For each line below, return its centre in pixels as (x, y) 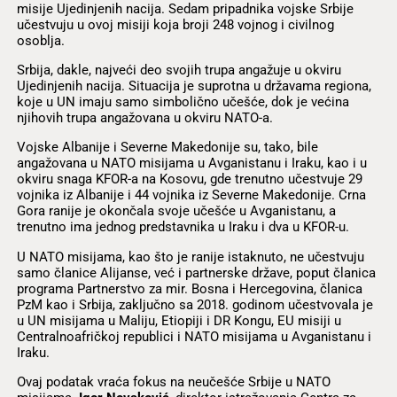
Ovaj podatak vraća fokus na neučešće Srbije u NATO (173, 381)
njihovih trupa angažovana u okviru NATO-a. (144, 118)
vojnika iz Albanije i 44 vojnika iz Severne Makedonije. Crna (191, 195)
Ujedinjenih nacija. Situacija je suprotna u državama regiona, (194, 86)
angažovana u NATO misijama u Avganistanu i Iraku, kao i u (191, 163)
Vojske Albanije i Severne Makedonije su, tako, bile (167, 148)
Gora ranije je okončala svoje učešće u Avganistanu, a (176, 211)
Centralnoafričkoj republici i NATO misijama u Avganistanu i (194, 336)
